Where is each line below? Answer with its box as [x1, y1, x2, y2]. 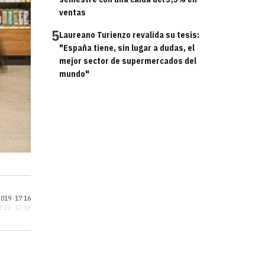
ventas [59, 7, 86, 18]
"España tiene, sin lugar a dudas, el [59, 43, 195, 53]
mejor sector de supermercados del [59, 56, 196, 66]
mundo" [59, 69, 89, 79]
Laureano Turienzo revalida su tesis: [59, 30, 199, 40]
